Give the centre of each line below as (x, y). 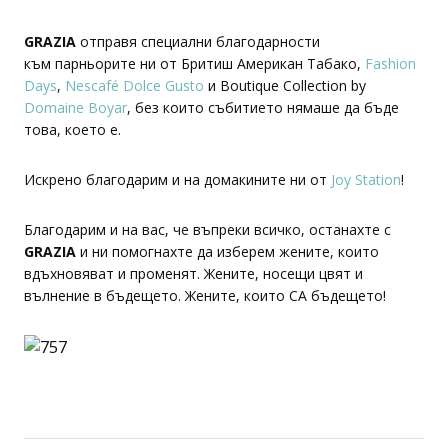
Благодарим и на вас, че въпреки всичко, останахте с (207, 229)
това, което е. (72, 129)
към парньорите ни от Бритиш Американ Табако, (194, 63)
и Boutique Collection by (285, 85)
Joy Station (364, 179)
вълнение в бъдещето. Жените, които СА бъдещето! (205, 295)
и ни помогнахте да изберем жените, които (227, 251)
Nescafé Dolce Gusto (134, 85)
